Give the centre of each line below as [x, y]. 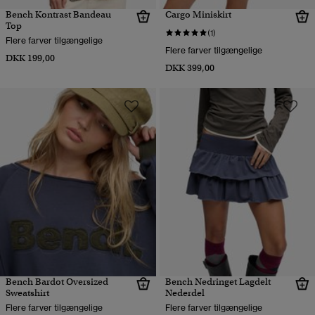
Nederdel [185, 293]
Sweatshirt [27, 293]
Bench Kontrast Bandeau [58, 14]
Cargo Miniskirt [198, 14]
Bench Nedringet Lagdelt [218, 282]
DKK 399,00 [189, 68]
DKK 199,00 [30, 58]
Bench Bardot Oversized [57, 282]
